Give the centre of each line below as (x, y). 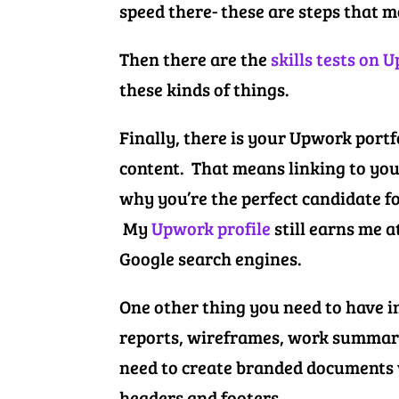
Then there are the (195, 58)
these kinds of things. (205, 89)
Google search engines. (211, 258)
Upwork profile (212, 228)
